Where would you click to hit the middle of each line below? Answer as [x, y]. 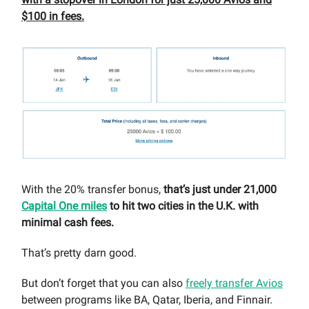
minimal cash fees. [68, 222]
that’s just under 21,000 [220, 189]
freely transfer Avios [234, 283]
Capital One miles [64, 206]
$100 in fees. [53, 16]
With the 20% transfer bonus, [92, 189]
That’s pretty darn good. [79, 252]
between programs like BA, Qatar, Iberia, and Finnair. [147, 299]
